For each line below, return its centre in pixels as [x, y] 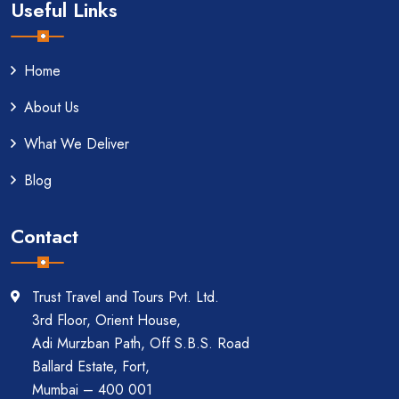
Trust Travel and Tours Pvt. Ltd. [126, 297]
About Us [52, 107]
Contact [45, 236]
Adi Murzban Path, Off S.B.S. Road [141, 343]
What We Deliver [77, 143]
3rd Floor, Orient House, [106, 320]
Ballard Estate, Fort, [91, 366]
